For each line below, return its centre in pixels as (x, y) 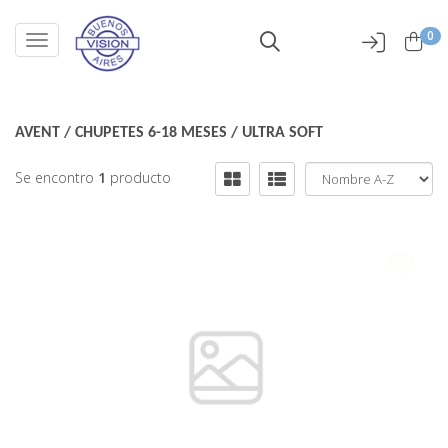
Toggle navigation (91, 41)
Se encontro (56, 177)
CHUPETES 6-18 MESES (153, 133)
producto (140, 177)
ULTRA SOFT (282, 133)
